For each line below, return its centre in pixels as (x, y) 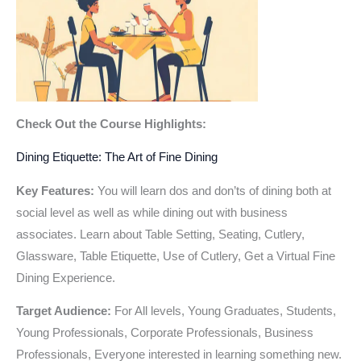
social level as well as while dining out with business (152, 212)
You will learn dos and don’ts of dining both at (214, 191)
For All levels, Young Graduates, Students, (224, 311)
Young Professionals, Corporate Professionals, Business (165, 333)
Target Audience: (64, 311)
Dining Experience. (66, 278)
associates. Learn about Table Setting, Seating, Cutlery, (160, 234)
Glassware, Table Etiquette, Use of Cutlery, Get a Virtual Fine (176, 256)
